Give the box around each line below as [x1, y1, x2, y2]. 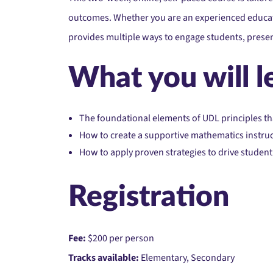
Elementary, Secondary [139, 250, 235, 264]
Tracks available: [68, 250, 139, 264]
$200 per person [86, 231, 154, 245]
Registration [68, 182, 229, 211]
